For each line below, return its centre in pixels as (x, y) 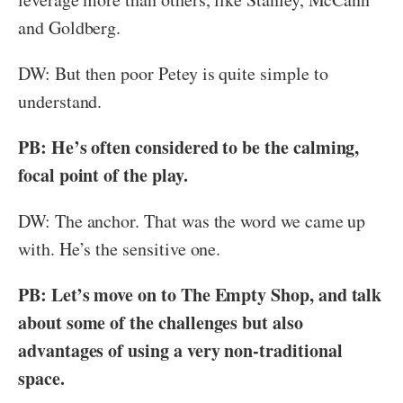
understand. (60, 101)
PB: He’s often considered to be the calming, (189, 147)
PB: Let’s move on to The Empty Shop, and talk (200, 294)
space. (41, 378)
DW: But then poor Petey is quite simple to (173, 73)
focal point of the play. (103, 175)
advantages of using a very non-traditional (180, 350)
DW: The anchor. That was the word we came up (192, 220)
